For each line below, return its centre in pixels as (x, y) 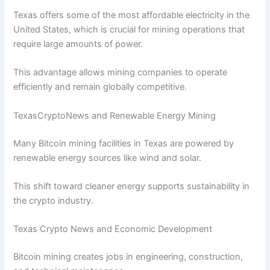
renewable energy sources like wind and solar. (108, 158)
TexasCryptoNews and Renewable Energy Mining (115, 115)
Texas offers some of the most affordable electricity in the (132, 15)
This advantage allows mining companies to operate (121, 73)
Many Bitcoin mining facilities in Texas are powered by (124, 143)
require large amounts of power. (78, 44)
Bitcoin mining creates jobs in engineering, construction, (128, 257)
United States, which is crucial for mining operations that (129, 29)
